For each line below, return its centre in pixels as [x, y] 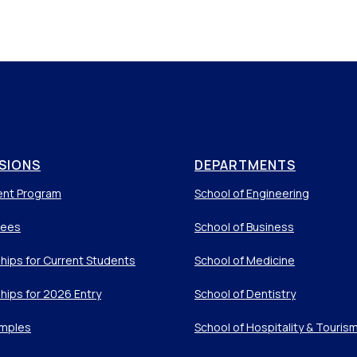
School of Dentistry [245, 293]
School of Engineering [252, 193]
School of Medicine [245, 260]
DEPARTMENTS [245, 165]
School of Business [244, 226]
